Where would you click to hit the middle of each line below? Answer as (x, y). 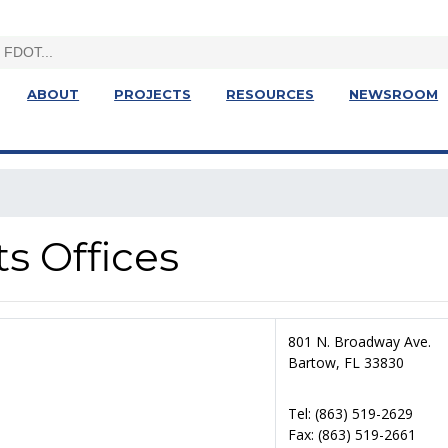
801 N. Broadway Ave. (359, 341)
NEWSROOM (394, 94)
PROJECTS (153, 94)
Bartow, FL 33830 (346, 362)
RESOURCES (270, 94)
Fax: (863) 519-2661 (352, 434)
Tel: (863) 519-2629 (350, 413)
